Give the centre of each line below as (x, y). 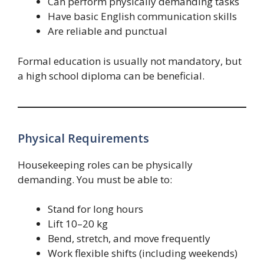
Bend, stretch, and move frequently (129, 239)
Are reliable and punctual (108, 31)
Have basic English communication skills (142, 16)
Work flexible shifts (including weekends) (143, 253)
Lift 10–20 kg (78, 224)
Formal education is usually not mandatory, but (130, 61)
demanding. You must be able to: (95, 179)
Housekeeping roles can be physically (105, 164)
